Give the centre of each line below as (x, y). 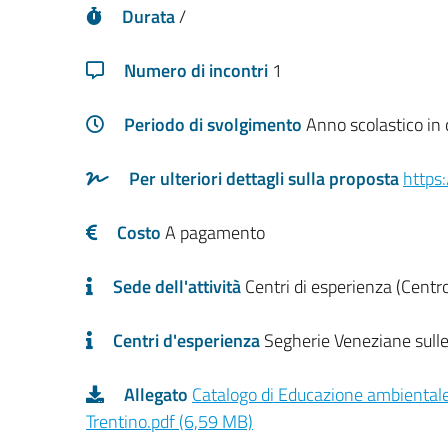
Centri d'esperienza (188, 340)
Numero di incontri (198, 70)
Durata (150, 16)
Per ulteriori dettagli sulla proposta (266, 178)
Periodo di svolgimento (215, 124)
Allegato (158, 394)
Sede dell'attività (179, 286)
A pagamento (215, 232)
